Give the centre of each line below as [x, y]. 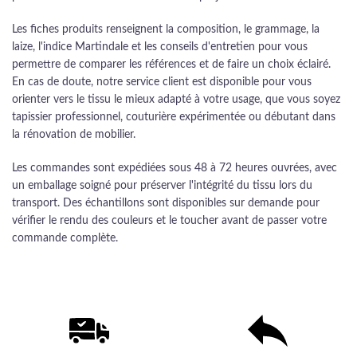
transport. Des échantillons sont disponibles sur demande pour [166, 203]
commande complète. [65, 238]
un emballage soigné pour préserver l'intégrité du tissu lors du [162, 186]
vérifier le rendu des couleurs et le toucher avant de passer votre [169, 221]
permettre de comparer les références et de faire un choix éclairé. [171, 65]
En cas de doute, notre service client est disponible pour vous [162, 82]
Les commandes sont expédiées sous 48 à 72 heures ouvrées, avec [175, 168]
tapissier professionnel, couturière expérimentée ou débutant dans [174, 117]
